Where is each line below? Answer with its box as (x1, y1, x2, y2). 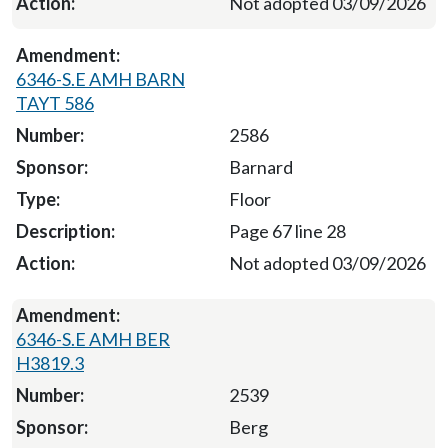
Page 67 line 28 (228, 219, 346, 242)
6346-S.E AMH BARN (16, 67, 185, 90)
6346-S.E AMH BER (16, 327, 170, 350)
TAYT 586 (16, 91, 94, 114)
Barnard (228, 155, 293, 178)
